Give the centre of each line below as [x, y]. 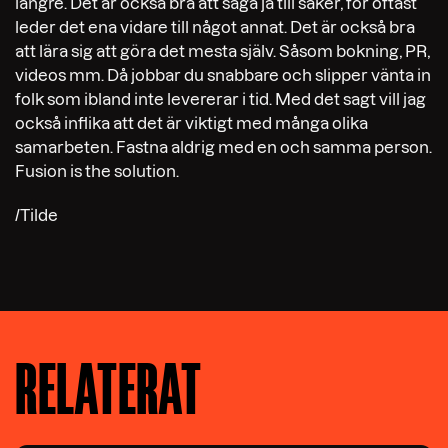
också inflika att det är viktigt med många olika [191, 122]
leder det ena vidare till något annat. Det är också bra [215, 26]
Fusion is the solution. [97, 170]
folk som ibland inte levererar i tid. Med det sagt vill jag [220, 98]
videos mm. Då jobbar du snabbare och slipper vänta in [223, 74]
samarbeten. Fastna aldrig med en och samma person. [223, 146]
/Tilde [36, 214]
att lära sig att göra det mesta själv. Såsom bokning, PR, [222, 50]
